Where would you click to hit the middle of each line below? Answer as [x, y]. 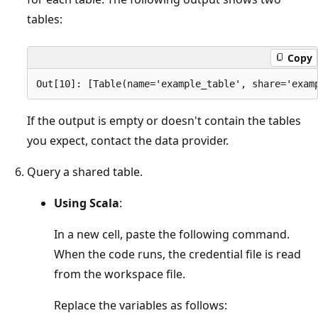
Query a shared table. [85, 172]
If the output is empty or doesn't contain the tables [164, 121]
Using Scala [87, 203]
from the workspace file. [120, 274]
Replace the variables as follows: [141, 306]
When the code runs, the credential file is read [177, 254]
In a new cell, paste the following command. [172, 235]
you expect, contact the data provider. [128, 141]
